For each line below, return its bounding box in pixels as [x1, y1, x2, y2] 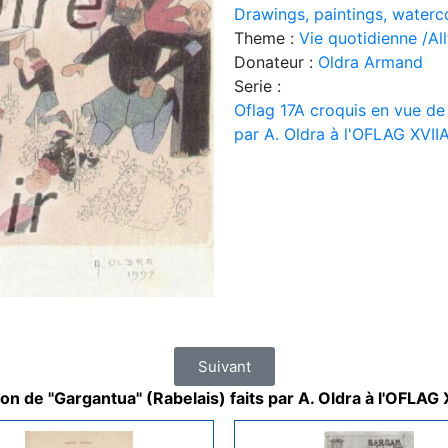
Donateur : [234, 51, 318, 72]
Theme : [234, 27, 299, 48]
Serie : [234, 75, 281, 96]
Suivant [197, 356, 251, 376]
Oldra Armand [318, 51, 423, 72]
